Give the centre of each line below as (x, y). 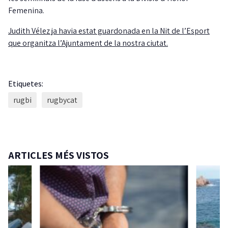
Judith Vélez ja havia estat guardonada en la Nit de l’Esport (109, 31)
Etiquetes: (26, 83)
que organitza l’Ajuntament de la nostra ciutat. (88, 43)
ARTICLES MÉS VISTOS (59, 155)
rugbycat (62, 100)
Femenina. (26, 10)
